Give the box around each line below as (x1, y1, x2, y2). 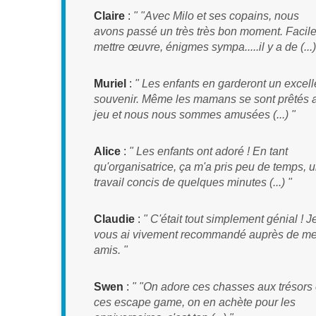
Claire (94, 10, 125, 22)
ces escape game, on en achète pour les (94, 296, 296, 308)
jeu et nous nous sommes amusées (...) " (94, 109, 296, 121)
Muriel (94, 78, 126, 90)
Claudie (94, 213, 135, 225)
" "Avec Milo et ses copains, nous (133, 10, 299, 22)
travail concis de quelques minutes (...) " (94, 176, 292, 188)
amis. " (94, 244, 128, 256)
